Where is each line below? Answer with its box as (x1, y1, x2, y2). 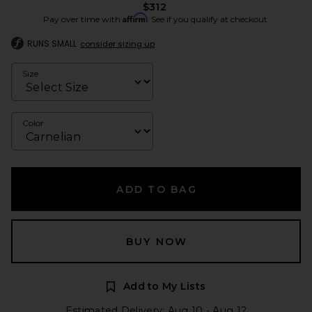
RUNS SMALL (27, 38, 77, 49)
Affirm (122, 13, 147, 23)
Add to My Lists (123, 280, 206, 292)
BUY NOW (125, 235, 188, 248)
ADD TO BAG (116, 183, 197, 196)
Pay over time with (42, 14, 123, 24)
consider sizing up (80, 38, 155, 49)
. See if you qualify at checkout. (146, 14, 270, 24)
